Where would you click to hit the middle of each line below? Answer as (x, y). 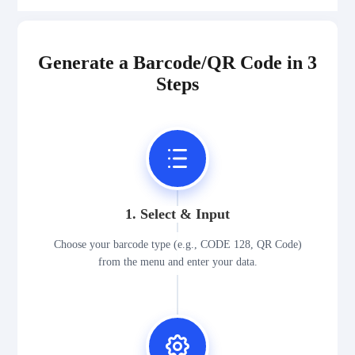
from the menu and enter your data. (177, 262)
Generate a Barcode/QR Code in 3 (177, 63)
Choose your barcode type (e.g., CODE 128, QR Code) (177, 245)
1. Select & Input (177, 214)
